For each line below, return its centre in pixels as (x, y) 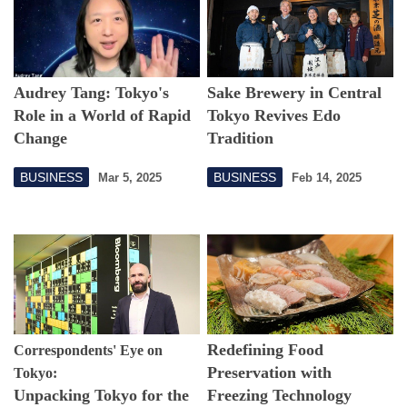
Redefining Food (266, 349)
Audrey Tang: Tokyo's (91, 93)
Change (40, 138)
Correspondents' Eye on (88, 350)
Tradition (241, 138)
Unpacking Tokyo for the (101, 395)
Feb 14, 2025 (327, 177)
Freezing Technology (280, 395)
